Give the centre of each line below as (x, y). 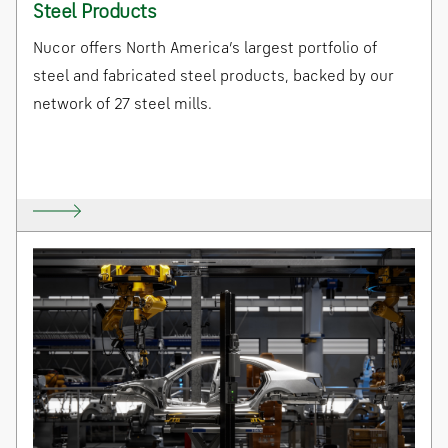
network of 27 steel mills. (122, 105)
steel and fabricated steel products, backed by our (213, 77)
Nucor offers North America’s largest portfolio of (205, 49)
